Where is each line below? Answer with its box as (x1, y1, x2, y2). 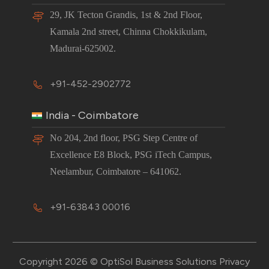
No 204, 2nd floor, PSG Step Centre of (50, 133, 198, 144)
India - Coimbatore (46, 109, 139, 122)
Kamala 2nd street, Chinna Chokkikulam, (50, 26, 208, 37)
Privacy (219, 256, 250, 268)
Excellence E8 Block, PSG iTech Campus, (50, 150, 213, 160)
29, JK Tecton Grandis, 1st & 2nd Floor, (50, 10, 203, 20)
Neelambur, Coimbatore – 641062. (50, 166, 182, 177)
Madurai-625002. (50, 43, 116, 54)
